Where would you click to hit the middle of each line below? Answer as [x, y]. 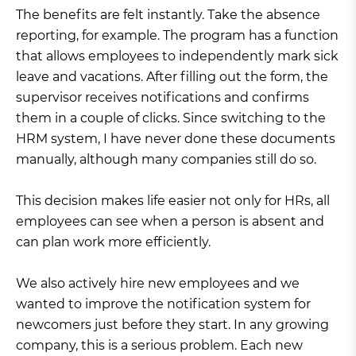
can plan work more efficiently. [113, 242]
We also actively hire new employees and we [158, 283]
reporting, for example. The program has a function [177, 35]
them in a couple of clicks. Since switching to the [171, 118]
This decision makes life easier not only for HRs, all [173, 200]
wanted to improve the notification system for [163, 304]
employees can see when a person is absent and [170, 221]
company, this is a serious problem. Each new [159, 345]
